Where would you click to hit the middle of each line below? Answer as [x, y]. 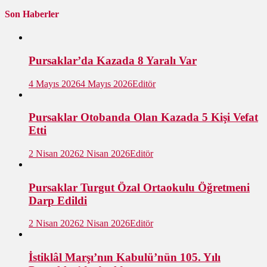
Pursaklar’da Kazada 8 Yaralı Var [113, 60]
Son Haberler [32, 14]
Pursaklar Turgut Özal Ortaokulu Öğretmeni [139, 187]
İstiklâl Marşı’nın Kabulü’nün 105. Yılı [125, 257]
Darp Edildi [58, 200]
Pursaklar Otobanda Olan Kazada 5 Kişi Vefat [143, 117]
